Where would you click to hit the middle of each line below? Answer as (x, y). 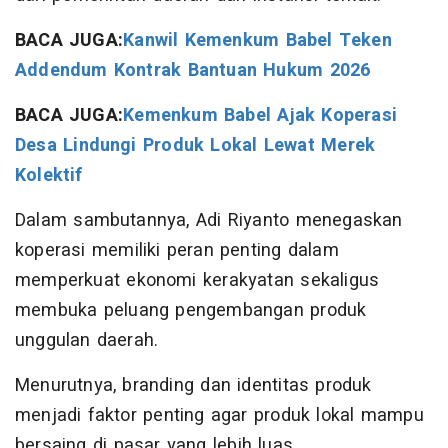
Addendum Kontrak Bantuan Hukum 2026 (193, 71)
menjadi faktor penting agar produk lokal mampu (219, 416)
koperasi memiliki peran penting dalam (177, 251)
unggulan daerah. (87, 341)
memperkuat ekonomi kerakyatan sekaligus (197, 281)
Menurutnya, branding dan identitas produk (193, 386)
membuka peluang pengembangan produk (191, 311)
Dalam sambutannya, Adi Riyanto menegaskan (209, 221)
